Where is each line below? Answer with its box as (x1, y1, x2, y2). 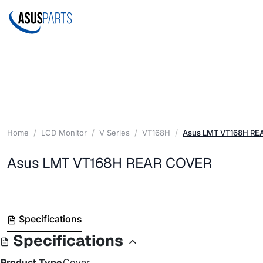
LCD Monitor (41, 127, 87, 137)
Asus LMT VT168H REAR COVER (7, 153, 212, 172)
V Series (99, 127, 130, 137)
